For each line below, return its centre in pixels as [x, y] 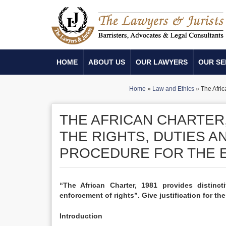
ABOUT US [107, 62]
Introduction [81, 216]
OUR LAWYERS [162, 62]
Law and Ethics [173, 89]
